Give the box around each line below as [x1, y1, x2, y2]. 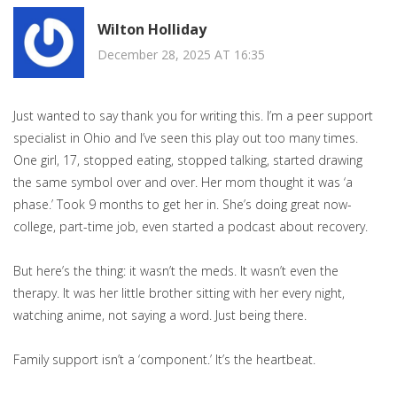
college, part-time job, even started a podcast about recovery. [13, 218, 368, 236]
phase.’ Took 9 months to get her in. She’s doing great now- [13, 196, 352, 214]
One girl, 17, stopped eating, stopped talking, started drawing [13, 152, 362, 169]
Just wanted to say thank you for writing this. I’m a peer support [13, 107, 373, 125]
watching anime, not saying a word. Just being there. [13, 307, 307, 324]
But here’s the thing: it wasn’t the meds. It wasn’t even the [13, 262, 339, 280]
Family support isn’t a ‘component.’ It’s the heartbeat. [13, 351, 315, 369]
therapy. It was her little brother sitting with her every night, [13, 284, 345, 302]
